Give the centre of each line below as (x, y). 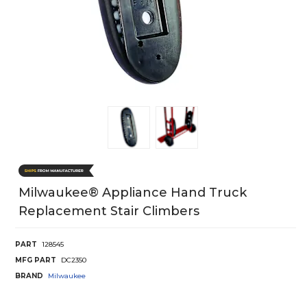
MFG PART (36, 260)
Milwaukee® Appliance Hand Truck (133, 192)
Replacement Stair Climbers (109, 211)
